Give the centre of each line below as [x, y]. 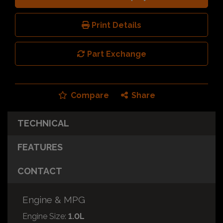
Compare [89, 95]
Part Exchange [115, 54]
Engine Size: [44, 216]
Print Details [115, 25]
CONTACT [40, 171]
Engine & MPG [54, 199]
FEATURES [40, 147]
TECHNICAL [43, 123]
